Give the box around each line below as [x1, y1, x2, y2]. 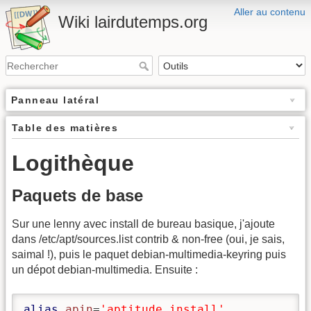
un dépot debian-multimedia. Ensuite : [12, 264, 198, 276]
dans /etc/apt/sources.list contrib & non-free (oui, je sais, [12, 233, 285, 246]
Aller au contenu [234, 6, 305, 17]
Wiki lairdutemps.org [58, 12, 208, 31]
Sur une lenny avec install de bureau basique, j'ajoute [12, 218, 275, 230]
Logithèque [12, 151, 134, 176]
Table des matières [12, 122, 119, 134]
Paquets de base [12, 186, 143, 205]
